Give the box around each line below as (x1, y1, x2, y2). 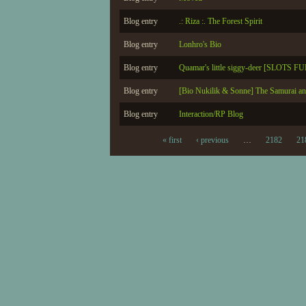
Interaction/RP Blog (179, 109, 243, 119)
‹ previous (195, 135, 229, 145)
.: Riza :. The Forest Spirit (179, 16, 262, 26)
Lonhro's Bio (179, 40, 221, 49)
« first (162, 135, 182, 145)
